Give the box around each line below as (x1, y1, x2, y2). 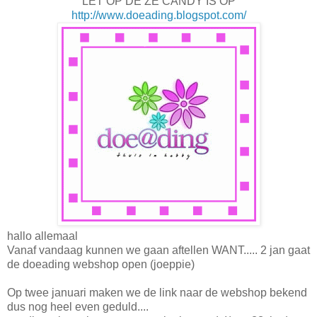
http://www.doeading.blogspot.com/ (71, 8, 246, 21)
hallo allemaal (7, 229, 78, 242)
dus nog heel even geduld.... (7, 300, 149, 313)
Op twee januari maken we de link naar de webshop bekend (7, 286, 307, 299)
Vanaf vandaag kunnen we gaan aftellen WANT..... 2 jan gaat (7, 243, 310, 256)
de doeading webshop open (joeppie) (7, 258, 195, 270)
